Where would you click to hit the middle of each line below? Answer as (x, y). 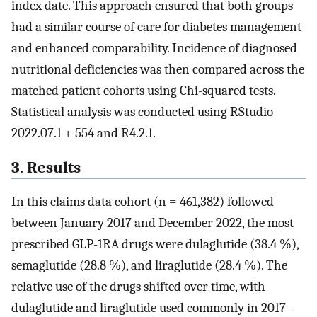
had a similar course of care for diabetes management (156, 27)
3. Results (46, 167)
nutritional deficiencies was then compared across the (158, 69)
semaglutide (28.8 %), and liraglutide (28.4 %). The (149, 266)
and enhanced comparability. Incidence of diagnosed (154, 48)
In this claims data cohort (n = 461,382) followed (143, 202)
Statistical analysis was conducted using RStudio (142, 111)
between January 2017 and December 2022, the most (152, 223)
